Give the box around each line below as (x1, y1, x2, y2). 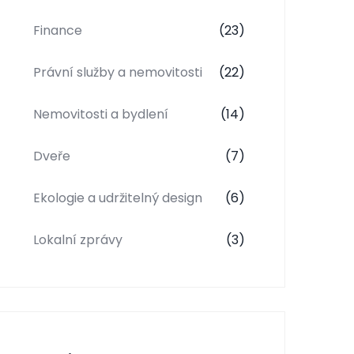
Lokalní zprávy (33, 230, 122, 249)
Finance (33, 21, 82, 40)
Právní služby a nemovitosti (33, 62, 202, 81)
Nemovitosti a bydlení (33, 104, 168, 123)
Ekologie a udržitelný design (33, 188, 202, 207)
